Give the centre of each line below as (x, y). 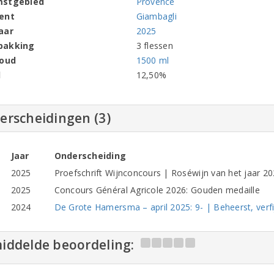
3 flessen (154, 45)
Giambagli (156, 16)
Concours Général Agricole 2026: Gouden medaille (157, 190)
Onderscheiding (90, 155)
